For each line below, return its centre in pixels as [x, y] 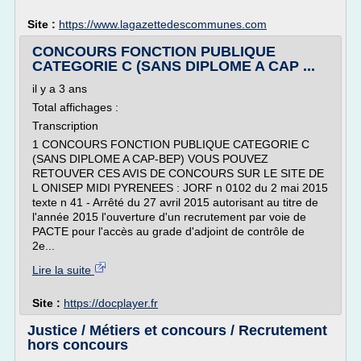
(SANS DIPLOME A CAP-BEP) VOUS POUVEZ [150, 159]
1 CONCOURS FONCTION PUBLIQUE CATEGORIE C [171, 144]
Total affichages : [75, 107]
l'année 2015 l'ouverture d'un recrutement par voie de [169, 217]
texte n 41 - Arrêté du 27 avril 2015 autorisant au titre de [175, 202]
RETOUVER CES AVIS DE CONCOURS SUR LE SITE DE [178, 173]
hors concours [78, 345]
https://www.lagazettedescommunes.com [163, 24]
